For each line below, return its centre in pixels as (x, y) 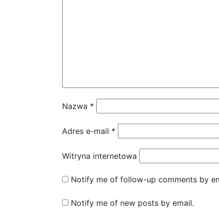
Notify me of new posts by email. (132, 203)
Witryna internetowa (99, 156)
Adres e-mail (87, 131)
